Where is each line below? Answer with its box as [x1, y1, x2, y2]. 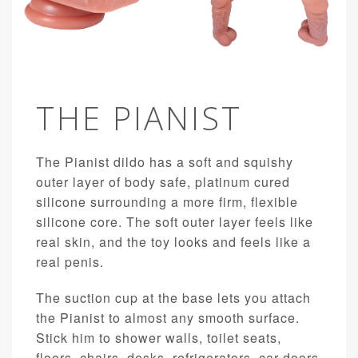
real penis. [36, 253, 104, 272]
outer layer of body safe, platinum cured [36, 173, 290, 192]
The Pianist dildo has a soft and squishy [36, 153, 293, 172]
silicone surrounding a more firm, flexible [36, 193, 298, 212]
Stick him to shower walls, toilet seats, [36, 328, 281, 348]
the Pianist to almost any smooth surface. [36, 308, 300, 328]
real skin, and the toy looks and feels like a [36, 233, 311, 252]
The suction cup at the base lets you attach [36, 288, 311, 308]
